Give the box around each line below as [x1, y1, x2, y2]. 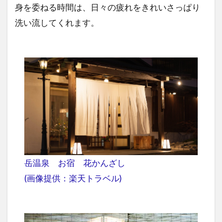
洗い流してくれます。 [15, 17, 99, 28]
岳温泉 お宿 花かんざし [24, 157, 125, 168]
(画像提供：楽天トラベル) [24, 172, 122, 183]
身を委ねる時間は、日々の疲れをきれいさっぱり [15, 2, 200, 13]
